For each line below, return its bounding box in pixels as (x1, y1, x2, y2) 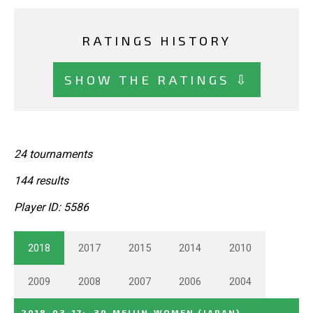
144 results (14, 173, 68, 187)
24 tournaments (14, 147, 92, 161)
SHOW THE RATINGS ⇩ (64, 71, 249, 87)
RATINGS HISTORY (82, 32, 231, 49)
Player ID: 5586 (14, 200, 89, 214)
